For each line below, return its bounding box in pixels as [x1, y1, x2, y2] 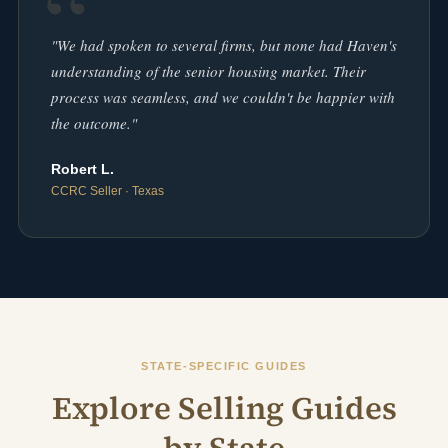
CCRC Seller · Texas [51, 183, 164, 198]
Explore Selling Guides [51, 386, 397, 430]
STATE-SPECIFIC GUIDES [141, 359, 307, 372]
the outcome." [51, 112, 137, 133]
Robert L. [51, 160, 114, 177]
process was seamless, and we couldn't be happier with [51, 86, 395, 107]
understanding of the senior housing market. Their [51, 60, 366, 81]
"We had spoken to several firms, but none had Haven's [51, 34, 397, 55]
